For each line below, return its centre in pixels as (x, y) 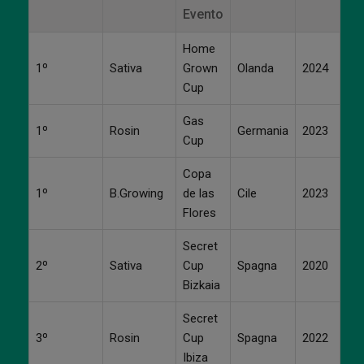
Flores (199, 212)
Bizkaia (201, 285)
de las (199, 193)
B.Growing (136, 193)
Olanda (256, 68)
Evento (203, 14)
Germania (263, 130)
